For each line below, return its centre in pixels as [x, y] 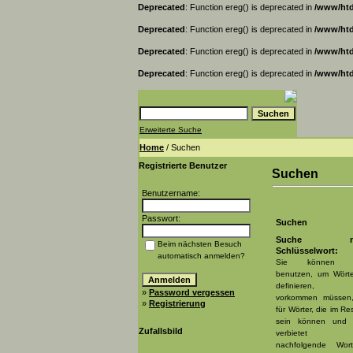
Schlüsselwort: [307, 251]
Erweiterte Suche [171, 130]
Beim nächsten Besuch [200, 244]
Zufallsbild [161, 331]
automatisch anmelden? [201, 256]
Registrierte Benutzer [183, 165]
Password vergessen [192, 292]
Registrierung [177, 303]
